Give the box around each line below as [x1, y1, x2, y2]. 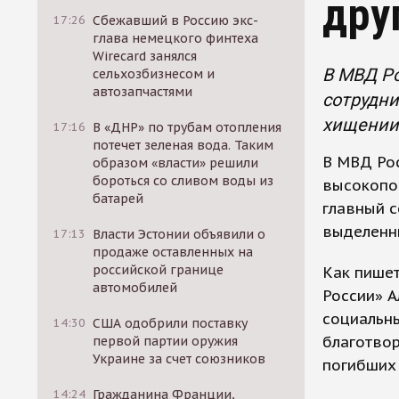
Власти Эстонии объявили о [93, 226, 266, 242]
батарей [93, 191, 144, 207]
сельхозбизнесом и [93, 66, 216, 82]
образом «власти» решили [93, 155, 259, 171]
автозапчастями [93, 84, 193, 100]
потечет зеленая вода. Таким [93, 137, 274, 153]
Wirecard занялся [93, 48, 198, 64]
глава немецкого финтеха [93, 30, 259, 46]
